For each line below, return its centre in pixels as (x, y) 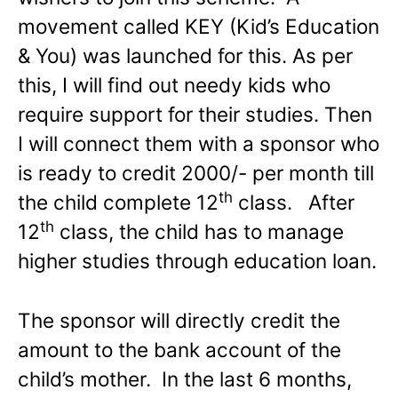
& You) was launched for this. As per (185, 56)
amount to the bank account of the (179, 350)
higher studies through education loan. (197, 261)
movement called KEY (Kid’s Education (199, 27)
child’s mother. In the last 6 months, (185, 379)
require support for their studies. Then (195, 115)
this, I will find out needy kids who (174, 85)
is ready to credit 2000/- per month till (196, 173)
